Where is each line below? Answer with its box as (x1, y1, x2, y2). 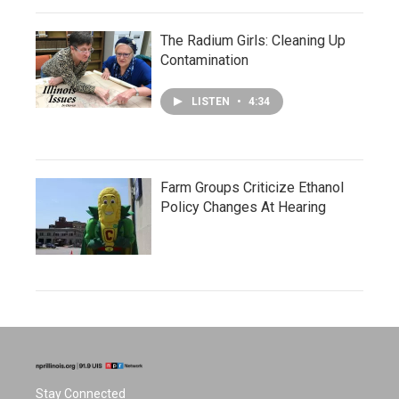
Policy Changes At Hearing (160, 199, 326, 216)
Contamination (160, 52, 248, 69)
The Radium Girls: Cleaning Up (160, 32, 346, 49)
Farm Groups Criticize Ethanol (160, 179, 344, 196)
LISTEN (191, 95, 232, 108)
